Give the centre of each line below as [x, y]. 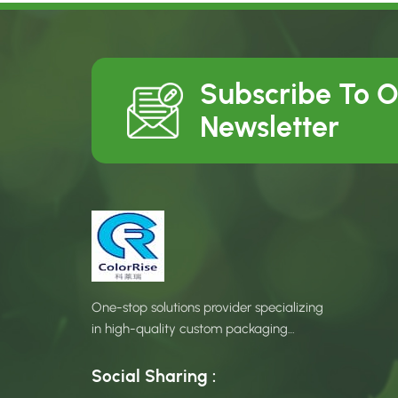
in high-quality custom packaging [190, 328]
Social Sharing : [154, 377]
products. [119, 350]
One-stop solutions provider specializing [208, 307]
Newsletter [269, 127]
